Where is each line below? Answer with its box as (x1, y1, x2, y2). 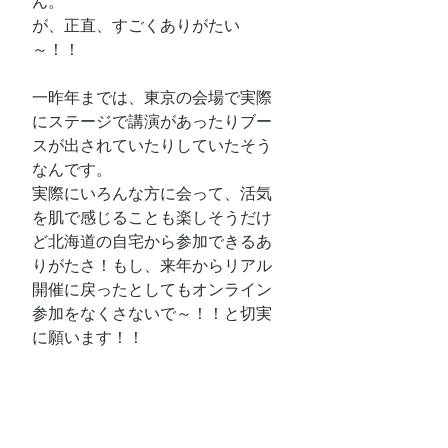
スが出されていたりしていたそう (32, 136, 272, 155)
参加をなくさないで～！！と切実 (32, 304, 272, 323)
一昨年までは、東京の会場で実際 (32, 88, 272, 107)
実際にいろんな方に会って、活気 (32, 184, 272, 203)
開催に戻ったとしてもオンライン (32, 280, 272, 299)
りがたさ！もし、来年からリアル (32, 256, 272, 275)
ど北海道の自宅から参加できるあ (32, 232, 272, 251)
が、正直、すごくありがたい (32, 16, 240, 35)
